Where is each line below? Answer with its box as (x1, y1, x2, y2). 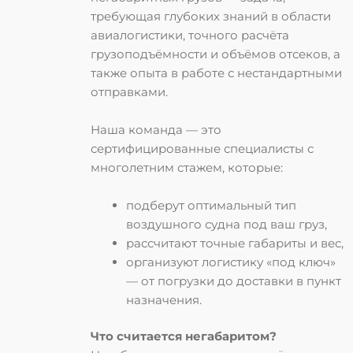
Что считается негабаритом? (91, 329, 277, 344)
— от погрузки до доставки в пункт (126, 273, 341, 288)
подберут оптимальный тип (126, 197, 296, 213)
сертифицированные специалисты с (91, 140, 314, 156)
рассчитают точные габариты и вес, (126, 235, 344, 251)
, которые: (222, 159, 283, 175)
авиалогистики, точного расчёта (91, 27, 289, 43)
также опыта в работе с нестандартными (91, 65, 342, 80)
